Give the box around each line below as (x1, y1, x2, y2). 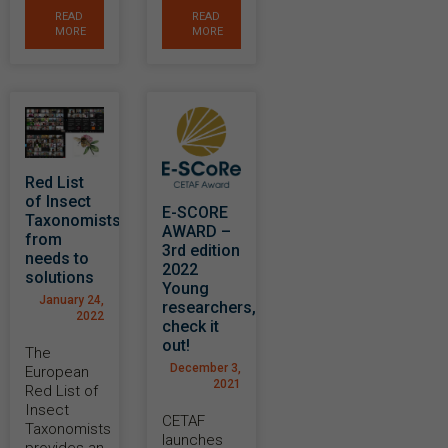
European (25, 363, 89, 382)
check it (162, 317, 219, 337)
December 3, (170, 361, 241, 376)
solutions (25, 268, 94, 288)
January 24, (39, 293, 104, 308)
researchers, (162, 298, 256, 318)
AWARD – (162, 222, 231, 242)
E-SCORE (162, 203, 228, 223)
